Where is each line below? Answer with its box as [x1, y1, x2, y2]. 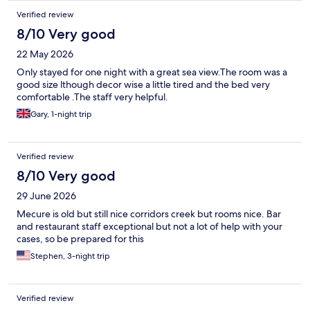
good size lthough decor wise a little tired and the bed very [17, 78, 270, 91]
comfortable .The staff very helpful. [17, 91, 168, 104]
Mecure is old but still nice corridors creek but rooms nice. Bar [17, 208, 281, 221]
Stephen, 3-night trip [30, 250, 110, 262]
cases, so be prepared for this [17, 232, 144, 246]
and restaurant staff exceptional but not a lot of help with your [17, 220, 282, 233]
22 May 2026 [17, 48, 73, 61]
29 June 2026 [17, 190, 76, 203]
